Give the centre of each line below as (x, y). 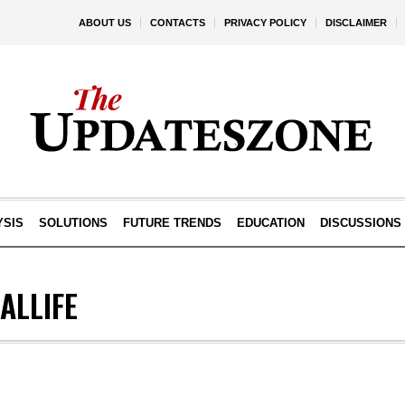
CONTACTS (178, 23)
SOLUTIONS (73, 223)
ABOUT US (105, 23)
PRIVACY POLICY (265, 23)
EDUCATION (270, 223)
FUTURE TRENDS (172, 223)
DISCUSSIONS (360, 223)
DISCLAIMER (356, 23)
